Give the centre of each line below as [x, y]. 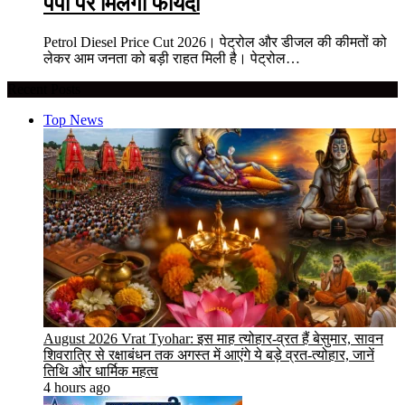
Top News [73, 119]
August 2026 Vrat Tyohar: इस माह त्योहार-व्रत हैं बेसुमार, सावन [213, 338]
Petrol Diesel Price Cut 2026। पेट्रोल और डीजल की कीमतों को [215, 42]
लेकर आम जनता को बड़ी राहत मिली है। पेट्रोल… [172, 58]
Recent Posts [44, 89]
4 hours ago [77, 387]
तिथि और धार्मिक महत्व [101, 371]
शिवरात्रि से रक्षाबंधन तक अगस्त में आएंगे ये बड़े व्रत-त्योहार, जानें [209, 354]
